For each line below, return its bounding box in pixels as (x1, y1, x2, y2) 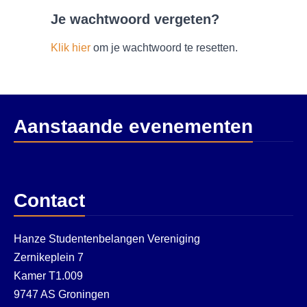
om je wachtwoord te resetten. (90, 42, 238, 53)
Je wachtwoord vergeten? (51, 12, 219, 27)
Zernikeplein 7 (14, 251, 84, 263)
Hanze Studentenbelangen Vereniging (14, 233, 200, 245)
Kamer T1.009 (14, 270, 83, 282)
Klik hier (51, 42, 90, 53)
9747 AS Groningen (14, 288, 110, 300)
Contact (14, 190, 85, 211)
